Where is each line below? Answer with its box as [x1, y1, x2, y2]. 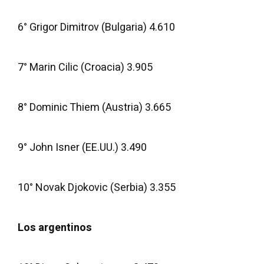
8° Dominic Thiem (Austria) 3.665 [18, 100, 171, 115]
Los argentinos [18, 220, 92, 236]
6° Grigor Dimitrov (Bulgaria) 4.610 [18, 19, 175, 35]
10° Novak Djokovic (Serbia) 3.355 [18, 180, 176, 196]
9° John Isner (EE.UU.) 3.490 [18, 140, 147, 156]
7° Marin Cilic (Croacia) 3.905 [18, 60, 153, 75]
